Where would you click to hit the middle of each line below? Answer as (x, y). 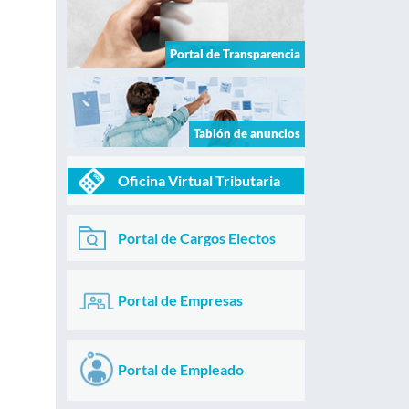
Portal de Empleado (180, 370)
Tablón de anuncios (247, 134)
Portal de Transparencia (235, 53)
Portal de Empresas (180, 299)
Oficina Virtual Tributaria (199, 181)
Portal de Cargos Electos (196, 237)
